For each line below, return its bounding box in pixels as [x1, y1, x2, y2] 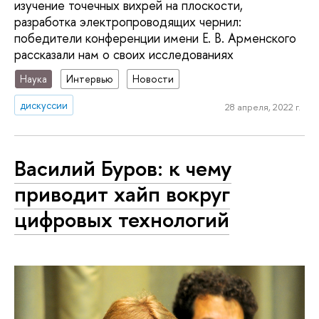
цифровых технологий [14, 204, 229, 235]
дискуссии [20, 98, 68, 112]
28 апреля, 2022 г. [224, 100, 300, 114]
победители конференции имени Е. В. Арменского [14, 29, 296, 48]
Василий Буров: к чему [14, 153, 231, 184]
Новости [132, 71, 174, 85]
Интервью [66, 71, 114, 85]
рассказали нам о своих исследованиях [14, 46, 234, 64]
